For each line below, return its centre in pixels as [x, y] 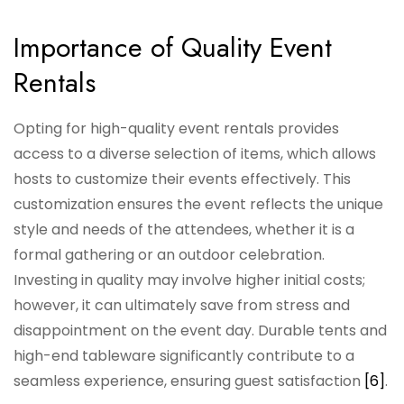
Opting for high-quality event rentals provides [176, 129]
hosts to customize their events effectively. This [182, 179]
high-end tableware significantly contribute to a [184, 356]
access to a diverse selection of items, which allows [195, 154]
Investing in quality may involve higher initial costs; [189, 280]
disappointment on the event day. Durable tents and [200, 331]
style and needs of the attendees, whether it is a [184, 230]
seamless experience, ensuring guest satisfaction [189, 381]
